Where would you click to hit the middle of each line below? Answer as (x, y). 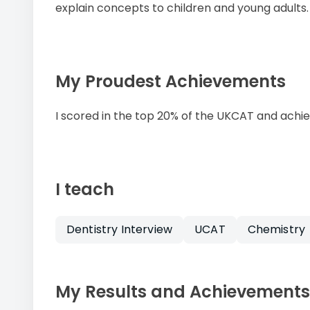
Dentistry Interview (120, 229)
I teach (85, 189)
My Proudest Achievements (171, 82)
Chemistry (276, 229)
